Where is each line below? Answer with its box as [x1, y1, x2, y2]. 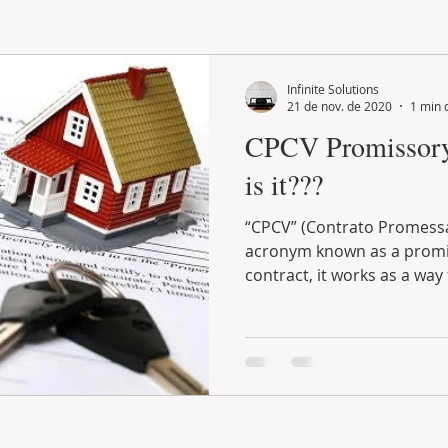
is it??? [245, 165, 323, 203]
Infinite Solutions [287, 80, 379, 97]
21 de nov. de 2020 [287, 98, 392, 114]
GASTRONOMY [219, 64, 317, 83]
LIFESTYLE [114, 64, 179, 83]
